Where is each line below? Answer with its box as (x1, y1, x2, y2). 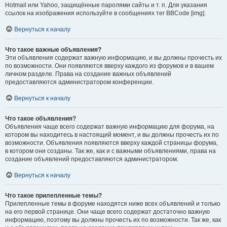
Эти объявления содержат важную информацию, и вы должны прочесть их (5, 54, 222, 61)
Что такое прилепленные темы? (5, 192, 102, 199)
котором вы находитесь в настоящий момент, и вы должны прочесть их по (5, 131, 219, 138)
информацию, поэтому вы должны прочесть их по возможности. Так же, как (5, 216, 221, 223)
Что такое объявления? (5, 115, 76, 122)
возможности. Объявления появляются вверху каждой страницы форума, (5, 139, 218, 146)
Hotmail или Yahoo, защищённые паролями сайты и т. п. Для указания (5, 2, 207, 9)
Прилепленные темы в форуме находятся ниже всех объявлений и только (5, 200, 220, 207)
